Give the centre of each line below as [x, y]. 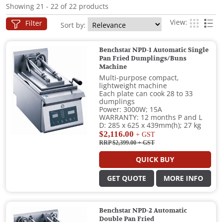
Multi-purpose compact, [139, 78]
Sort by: [74, 26]
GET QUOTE [127, 179]
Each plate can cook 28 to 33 [146, 94]
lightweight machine [133, 86]
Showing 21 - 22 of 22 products [57, 7]
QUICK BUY [155, 160]
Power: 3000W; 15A [131, 110]
